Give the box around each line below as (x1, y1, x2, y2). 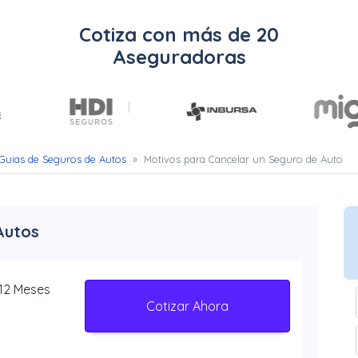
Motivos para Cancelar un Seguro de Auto (144, 153, 343, 165)
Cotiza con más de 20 (79, 22, 279, 46)
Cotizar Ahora (146, 298, 229, 314)
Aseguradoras (112, 45, 246, 69)
